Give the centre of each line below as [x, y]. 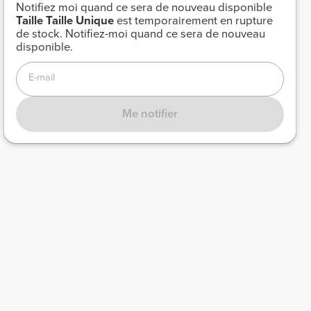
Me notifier [150, 114]
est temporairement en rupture [193, 21]
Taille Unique [79, 21]
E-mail [41, 78]
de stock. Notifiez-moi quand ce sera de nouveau [140, 34]
